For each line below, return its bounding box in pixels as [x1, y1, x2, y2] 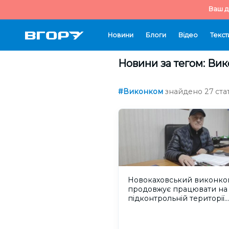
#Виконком [118, 87, 163, 96]
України [128, 203, 158, 213]
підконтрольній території [128, 194, 224, 203]
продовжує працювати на [128, 185, 227, 194]
